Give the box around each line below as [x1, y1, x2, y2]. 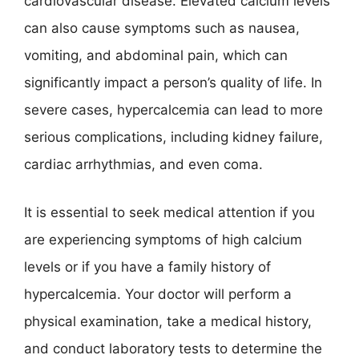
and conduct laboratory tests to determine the [24, 340, 322, 357]
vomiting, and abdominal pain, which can [24, 47, 288, 63]
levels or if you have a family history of [24, 258, 271, 275]
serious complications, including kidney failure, [24, 129, 323, 145]
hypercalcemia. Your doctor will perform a [24, 285, 292, 302]
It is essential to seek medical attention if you [24, 204, 315, 220]
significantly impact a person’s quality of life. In [24, 75, 322, 91]
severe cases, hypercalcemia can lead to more [24, 102, 323, 118]
